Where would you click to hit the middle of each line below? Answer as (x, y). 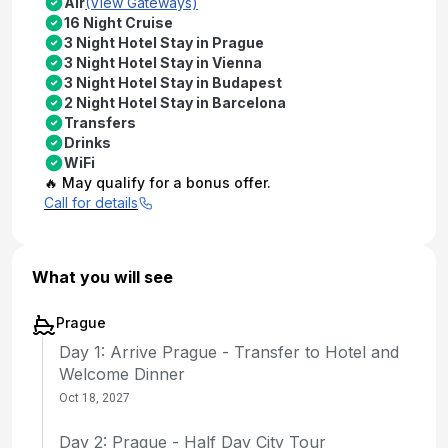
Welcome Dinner (122, 373)
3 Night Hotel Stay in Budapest (173, 82)
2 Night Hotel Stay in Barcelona (175, 102)
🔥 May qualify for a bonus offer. (157, 182)
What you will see (102, 276)
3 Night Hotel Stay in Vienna (163, 62)
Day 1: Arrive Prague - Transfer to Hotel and (229, 351)
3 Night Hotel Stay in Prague (164, 42)
